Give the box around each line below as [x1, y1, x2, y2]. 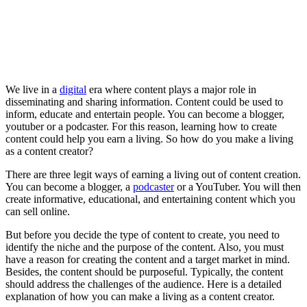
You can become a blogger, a [5, 180, 133, 193]
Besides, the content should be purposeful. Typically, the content [5, 265, 283, 278]
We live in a [5, 83, 60, 95]
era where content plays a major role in [86, 83, 256, 95]
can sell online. [5, 205, 73, 217]
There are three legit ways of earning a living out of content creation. [5, 168, 301, 180]
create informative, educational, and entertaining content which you [5, 193, 295, 205]
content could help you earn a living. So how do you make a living [5, 132, 293, 145]
